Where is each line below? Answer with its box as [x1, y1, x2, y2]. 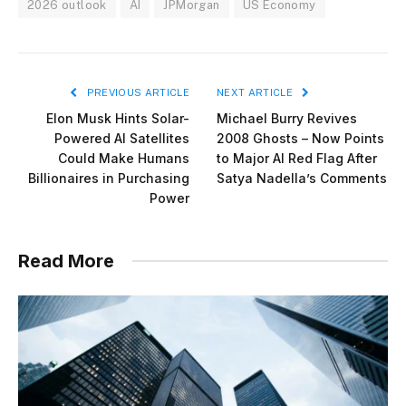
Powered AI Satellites [54, 130, 189, 146]
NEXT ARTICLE [217, 86, 296, 98]
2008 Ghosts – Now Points [217, 130, 384, 146]
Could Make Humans [58, 150, 189, 166]
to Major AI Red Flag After [217, 150, 377, 166]
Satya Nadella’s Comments [217, 169, 387, 186]
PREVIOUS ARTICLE [83, 86, 189, 98]
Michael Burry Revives [217, 110, 357, 126]
